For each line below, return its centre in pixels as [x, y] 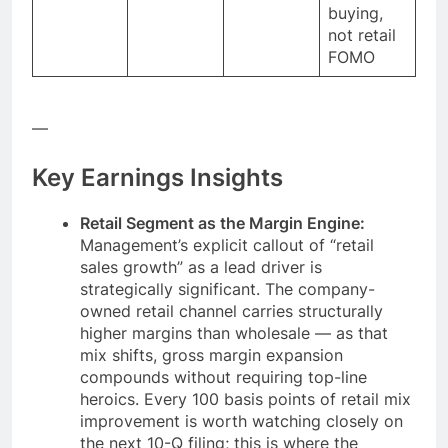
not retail [362, 34]
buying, [355, 12]
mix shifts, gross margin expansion [211, 354]
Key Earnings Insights [157, 177]
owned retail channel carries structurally [231, 310]
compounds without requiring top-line [223, 376]
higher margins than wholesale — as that [234, 332]
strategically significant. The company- [227, 288]
